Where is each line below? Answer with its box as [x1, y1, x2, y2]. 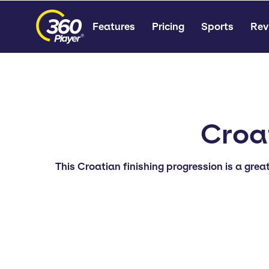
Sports [201, 20, 234, 32]
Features [92, 20, 135, 32]
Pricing [152, 20, 184, 32]
